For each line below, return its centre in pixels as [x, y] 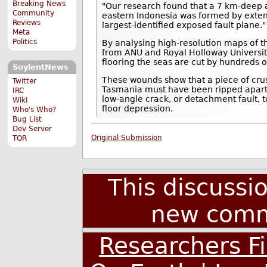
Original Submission [126, 138]
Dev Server [32, 128]
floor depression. [138, 108]
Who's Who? [35, 109]
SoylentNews [40, 67]
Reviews [27, 23]
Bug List [27, 119]
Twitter [25, 81]
